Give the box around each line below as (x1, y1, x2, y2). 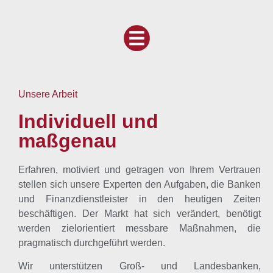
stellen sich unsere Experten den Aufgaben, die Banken (18, 179, 261, 190)
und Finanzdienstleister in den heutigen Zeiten (18, 194, 261, 204)
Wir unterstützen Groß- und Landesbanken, (18, 261, 261, 272)
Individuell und (18, 110, 158, 132)
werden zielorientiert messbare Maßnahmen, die (18, 223, 261, 233)
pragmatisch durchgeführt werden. (18, 238, 165, 248)
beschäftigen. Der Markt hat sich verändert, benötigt (18, 208, 261, 219)
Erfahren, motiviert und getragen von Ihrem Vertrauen (18, 165, 261, 175)
